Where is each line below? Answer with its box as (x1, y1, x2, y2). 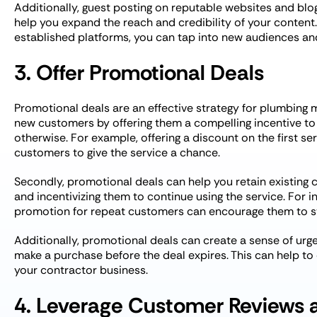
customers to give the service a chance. (14, 145, 220, 160)
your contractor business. (14, 263, 148, 277)
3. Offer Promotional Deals (14, 59, 264, 86)
